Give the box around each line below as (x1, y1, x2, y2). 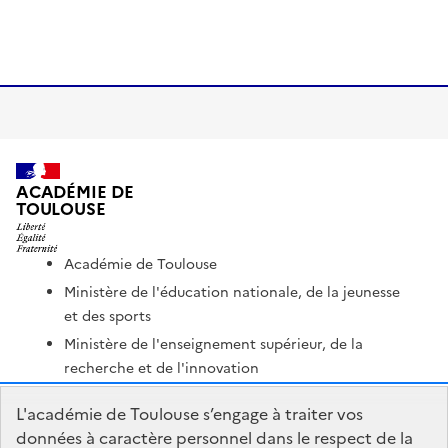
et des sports (64, 306, 151, 328)
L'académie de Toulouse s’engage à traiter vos (16, 402, 363, 426)
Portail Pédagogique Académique (64, 386, 289, 408)
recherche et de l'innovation (64, 358, 259, 380)
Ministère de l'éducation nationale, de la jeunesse (64, 282, 400, 304)
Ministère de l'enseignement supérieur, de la (64, 334, 363, 356)
